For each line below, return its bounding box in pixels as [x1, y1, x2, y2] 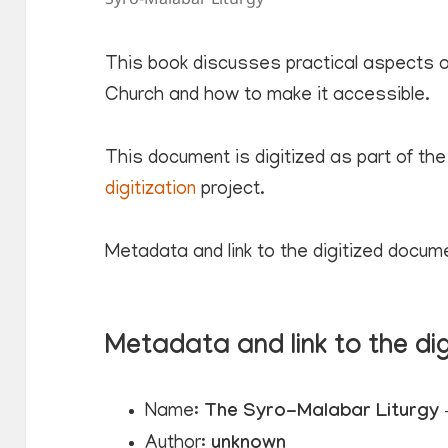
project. [196, 179, 266, 201]
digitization [105, 179, 197, 201]
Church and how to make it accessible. [105, 86, 431, 107]
